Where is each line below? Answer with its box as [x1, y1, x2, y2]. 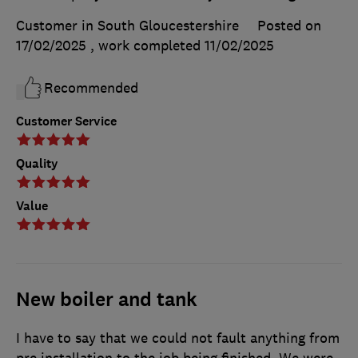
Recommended [44, 79, 138, 97]
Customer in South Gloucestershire [16, 17, 239, 35]
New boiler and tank [16, 287, 197, 313]
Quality [16, 155, 58, 173]
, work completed [90, 37, 205, 55]
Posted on [257, 17, 321, 35]
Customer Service [16, 113, 117, 130]
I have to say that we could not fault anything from [16, 329, 340, 348]
